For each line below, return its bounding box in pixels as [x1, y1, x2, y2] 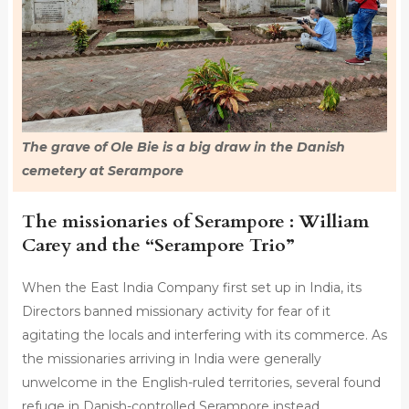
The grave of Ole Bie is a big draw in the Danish [21, 138, 345, 155]
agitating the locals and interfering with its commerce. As [21, 326, 387, 343]
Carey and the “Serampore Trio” [21, 232, 295, 257]
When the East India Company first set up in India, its [21, 278, 362, 296]
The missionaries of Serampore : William [21, 208, 369, 234]
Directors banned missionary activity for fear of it [21, 302, 330, 320]
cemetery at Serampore [21, 162, 184, 179]
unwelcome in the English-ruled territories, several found [21, 373, 381, 391]
